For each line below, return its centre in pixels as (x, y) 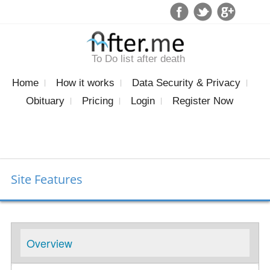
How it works (85, 83)
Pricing (98, 101)
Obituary (45, 101)
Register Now (203, 101)
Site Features (46, 179)
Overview (49, 243)
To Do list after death (138, 58)
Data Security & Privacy (186, 83)
